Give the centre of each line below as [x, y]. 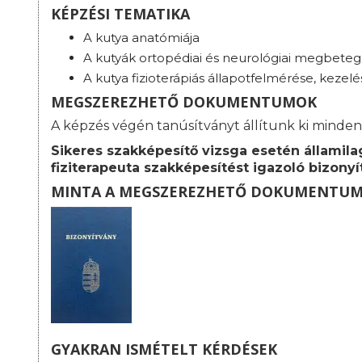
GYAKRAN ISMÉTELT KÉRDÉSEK [164, 349]
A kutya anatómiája [141, 38]
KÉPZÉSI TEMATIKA [120, 14]
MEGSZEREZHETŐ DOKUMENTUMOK [184, 102]
